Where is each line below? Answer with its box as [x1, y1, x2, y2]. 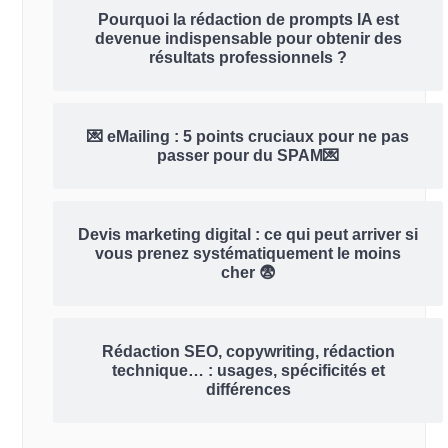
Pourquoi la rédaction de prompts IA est [97, 11, 399, 28]
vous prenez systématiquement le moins [95, 245, 401, 262]
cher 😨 [220, 264, 276, 281]
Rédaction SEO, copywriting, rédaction [101, 343, 395, 360]
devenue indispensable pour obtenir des [94, 30, 402, 47]
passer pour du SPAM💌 [157, 147, 339, 164]
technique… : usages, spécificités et [111, 362, 385, 379]
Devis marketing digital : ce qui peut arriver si [78, 226, 418, 243]
